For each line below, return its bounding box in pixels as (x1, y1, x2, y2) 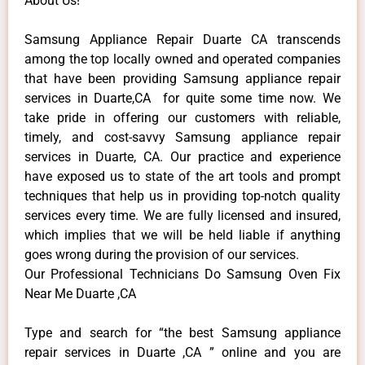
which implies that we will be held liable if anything (24, 226, 341, 243)
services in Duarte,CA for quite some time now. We (24, 90, 341, 106)
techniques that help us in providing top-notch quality (24, 187, 341, 204)
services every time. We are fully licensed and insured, (24, 207, 341, 223)
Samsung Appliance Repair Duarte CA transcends (24, 31, 341, 47)
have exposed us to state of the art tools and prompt (24, 168, 341, 184)
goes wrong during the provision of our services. (24, 246, 299, 262)
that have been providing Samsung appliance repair (24, 70, 341, 86)
